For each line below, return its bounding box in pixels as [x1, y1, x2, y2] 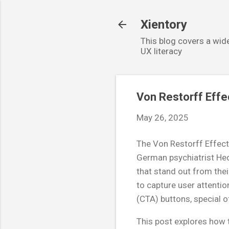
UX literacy [141, 46, 182, 56]
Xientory [141, 17, 187, 32]
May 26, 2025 [136, 112, 189, 123]
